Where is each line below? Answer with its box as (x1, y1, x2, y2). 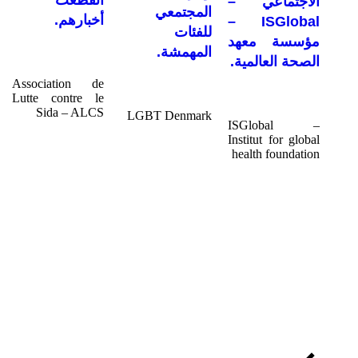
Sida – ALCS (36, 105, 104, 120)
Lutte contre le (12, 91, 104, 105)
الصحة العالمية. (230, 53, 320, 70)
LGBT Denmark (127, 109, 212, 123)
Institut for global (228, 132, 320, 146)
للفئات (174, 24, 212, 41)
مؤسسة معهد (228, 33, 320, 50)
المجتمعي (155, 4, 212, 21)
